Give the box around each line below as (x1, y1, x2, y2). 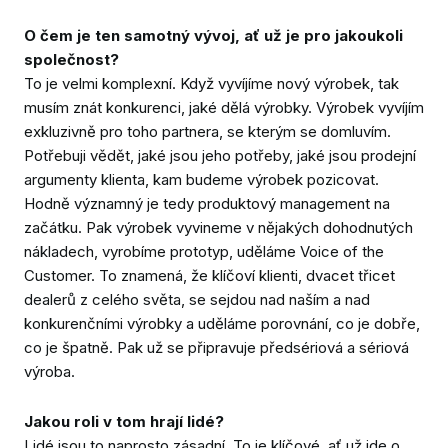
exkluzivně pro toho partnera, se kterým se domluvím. (24, 122, 391, 142)
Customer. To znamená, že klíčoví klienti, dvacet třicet (24, 266, 395, 286)
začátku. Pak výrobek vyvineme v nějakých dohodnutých (24, 218, 413, 238)
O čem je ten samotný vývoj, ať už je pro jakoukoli (24, 26, 403, 46)
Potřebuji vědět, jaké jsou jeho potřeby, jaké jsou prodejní (24, 146, 416, 166)
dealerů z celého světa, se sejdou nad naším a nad (24, 290, 370, 310)
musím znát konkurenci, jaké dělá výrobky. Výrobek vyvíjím (24, 98, 424, 118)
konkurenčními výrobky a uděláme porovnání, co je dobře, (24, 314, 420, 334)
